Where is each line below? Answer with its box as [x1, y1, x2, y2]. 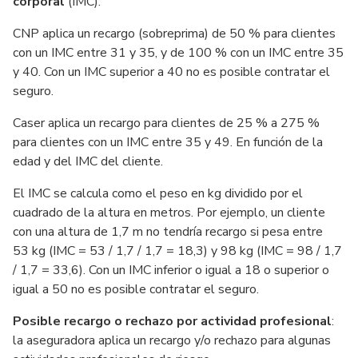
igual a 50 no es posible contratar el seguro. [13, 280, 259, 298]
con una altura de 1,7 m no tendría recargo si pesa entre [13, 222, 323, 241]
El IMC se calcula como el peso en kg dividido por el [13, 184, 303, 202]
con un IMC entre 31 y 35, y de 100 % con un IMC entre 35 [13, 43, 344, 62]
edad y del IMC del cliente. [13, 152, 163, 170]
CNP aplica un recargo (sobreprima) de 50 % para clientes [13, 24, 336, 42]
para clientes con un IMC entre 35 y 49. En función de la [13, 133, 323, 151]
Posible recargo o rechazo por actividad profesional [13, 312, 332, 330]
